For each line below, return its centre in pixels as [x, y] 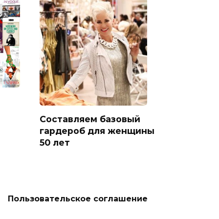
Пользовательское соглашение [78, 199]
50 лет [55, 142]
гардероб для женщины [97, 131]
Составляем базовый [90, 119]
